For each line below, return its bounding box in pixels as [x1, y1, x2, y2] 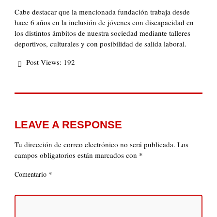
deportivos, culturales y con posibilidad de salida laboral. [15, 39, 186, 49]
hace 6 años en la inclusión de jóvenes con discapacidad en [15, 17, 194, 28]
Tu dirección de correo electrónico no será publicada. [15, 139, 175, 150]
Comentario [15, 170, 48, 179]
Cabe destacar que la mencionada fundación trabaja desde [15, 7, 190, 17]
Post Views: [26, 57, 62, 67]
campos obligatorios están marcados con [15, 150, 139, 160]
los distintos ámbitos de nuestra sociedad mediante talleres [15, 28, 190, 38]
